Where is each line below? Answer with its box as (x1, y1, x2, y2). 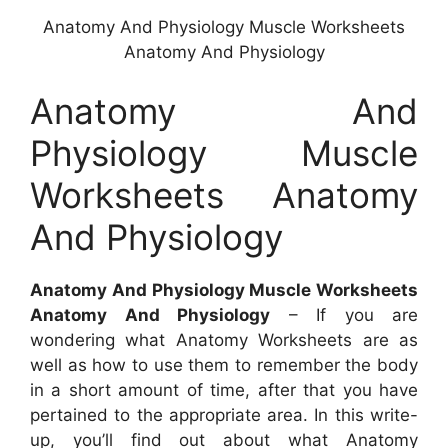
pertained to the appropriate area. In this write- (30, 405, 418, 426)
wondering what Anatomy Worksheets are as (30, 330, 418, 351)
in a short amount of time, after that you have (30, 380, 418, 401)
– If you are (270, 305, 418, 326)
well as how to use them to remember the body (30, 355, 418, 376)
